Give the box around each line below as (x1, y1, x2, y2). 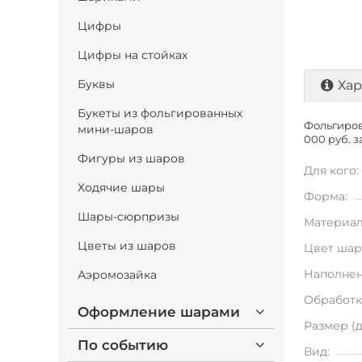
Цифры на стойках (78, 48, 187, 62)
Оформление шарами (78, 304, 240, 320)
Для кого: (304, 163, 359, 178)
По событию (78, 337, 168, 353)
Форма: (304, 189, 347, 204)
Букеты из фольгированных (78, 106, 242, 120)
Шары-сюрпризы (78, 209, 179, 224)
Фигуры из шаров (78, 151, 185, 166)
